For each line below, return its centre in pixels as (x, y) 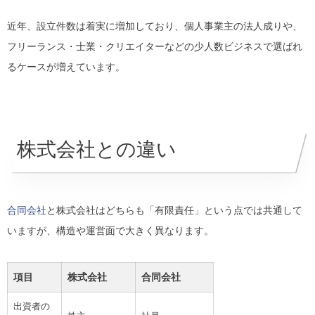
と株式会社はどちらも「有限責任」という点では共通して (174, 210)
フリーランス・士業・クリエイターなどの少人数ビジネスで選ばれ (155, 46)
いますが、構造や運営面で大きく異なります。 (110, 230)
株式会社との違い (97, 149)
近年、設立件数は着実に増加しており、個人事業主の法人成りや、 (155, 26)
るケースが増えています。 (66, 66)
